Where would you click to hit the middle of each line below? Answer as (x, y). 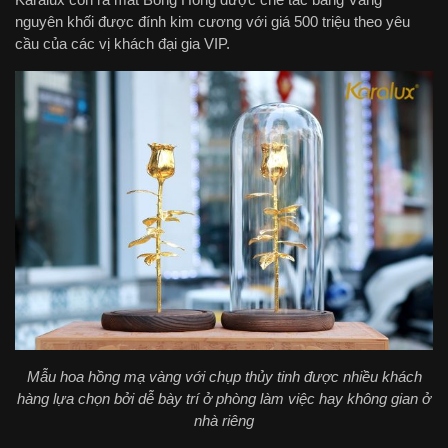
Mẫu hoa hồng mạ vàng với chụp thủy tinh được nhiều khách (224, 376)
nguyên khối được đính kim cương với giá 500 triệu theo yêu (212, 22)
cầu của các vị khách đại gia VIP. (122, 44)
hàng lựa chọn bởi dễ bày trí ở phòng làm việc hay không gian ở (224, 398)
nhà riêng (224, 420)
